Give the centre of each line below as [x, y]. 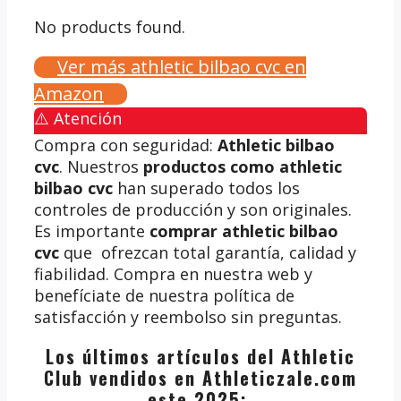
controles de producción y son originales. [193, 209]
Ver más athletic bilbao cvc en [182, 66]
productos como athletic [243, 166]
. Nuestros [101, 166]
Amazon [69, 93]
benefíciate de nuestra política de [164, 295]
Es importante [92, 230]
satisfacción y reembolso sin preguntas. [188, 316]
